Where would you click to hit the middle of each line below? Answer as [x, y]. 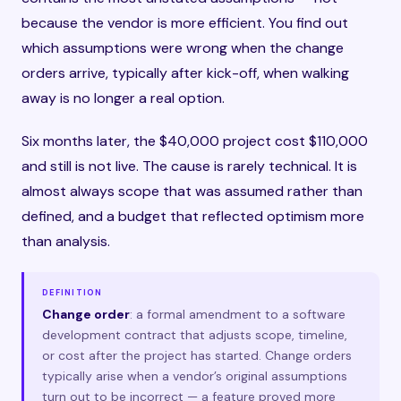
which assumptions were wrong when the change [183, 48]
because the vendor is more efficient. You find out [185, 23]
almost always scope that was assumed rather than [192, 191]
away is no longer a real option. [123, 98]
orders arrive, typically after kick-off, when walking [185, 73]
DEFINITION [73, 293]
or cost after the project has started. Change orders [197, 355]
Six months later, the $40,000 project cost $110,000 [195, 141]
